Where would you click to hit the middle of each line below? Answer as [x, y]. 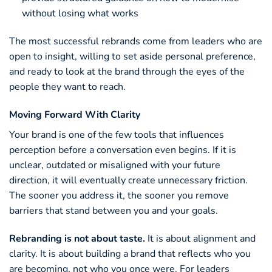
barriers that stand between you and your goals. [114, 210]
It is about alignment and [200, 238]
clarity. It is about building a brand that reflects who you [130, 253]
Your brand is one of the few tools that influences [117, 134]
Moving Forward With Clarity [75, 114]
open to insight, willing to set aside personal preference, [132, 57]
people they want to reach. [67, 87]
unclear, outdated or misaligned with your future [115, 165]
